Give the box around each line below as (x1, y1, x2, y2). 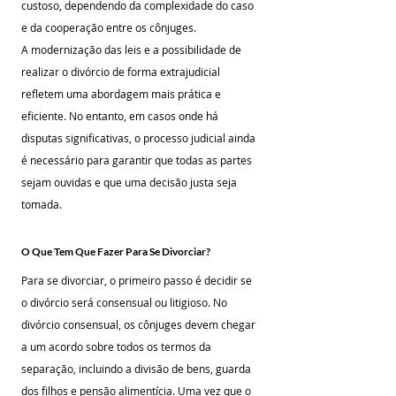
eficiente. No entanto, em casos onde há (21, 109, 221, 123)
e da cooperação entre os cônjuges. (21, 20, 196, 34)
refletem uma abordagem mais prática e (21, 87, 224, 101)
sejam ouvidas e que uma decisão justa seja (21, 175, 240, 189)
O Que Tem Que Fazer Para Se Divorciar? (21, 245, 210, 258)
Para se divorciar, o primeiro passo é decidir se (21, 273, 255, 287)
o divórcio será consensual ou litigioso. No (21, 295, 230, 309)
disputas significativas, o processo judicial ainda (21, 131, 258, 145)
